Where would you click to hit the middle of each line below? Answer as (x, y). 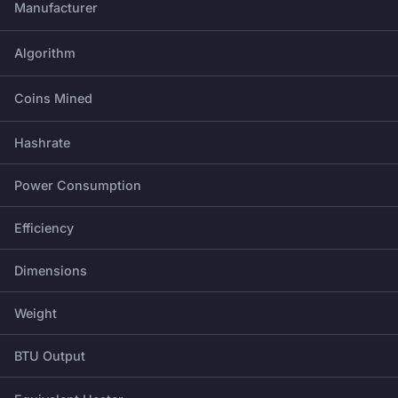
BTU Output (50, 355)
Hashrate (42, 142)
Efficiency (44, 227)
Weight (36, 313)
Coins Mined (53, 98)
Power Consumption (78, 185)
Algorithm (45, 52)
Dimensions (51, 270)
